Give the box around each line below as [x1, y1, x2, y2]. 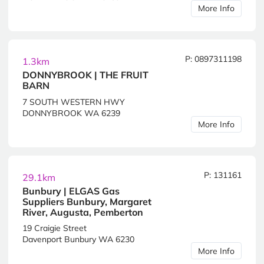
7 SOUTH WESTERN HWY [22, 96, 125, 107]
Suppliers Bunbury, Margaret [22, 195, 151, 207]
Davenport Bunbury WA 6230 [22, 234, 134, 245]
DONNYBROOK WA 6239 [22, 107, 120, 118]
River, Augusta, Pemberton [22, 206, 143, 218]
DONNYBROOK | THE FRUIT [22, 69, 148, 81]
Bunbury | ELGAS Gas [22, 184, 120, 197]
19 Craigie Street [22, 223, 87, 234]
